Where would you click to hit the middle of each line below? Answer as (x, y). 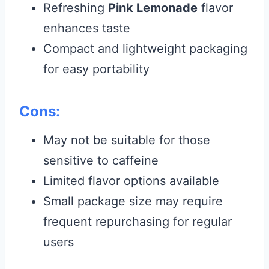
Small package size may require (133, 201)
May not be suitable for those (127, 140)
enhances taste (87, 28)
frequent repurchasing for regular (138, 222)
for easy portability (96, 69)
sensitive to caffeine (101, 160)
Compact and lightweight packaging (145, 49)
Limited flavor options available (131, 181)
